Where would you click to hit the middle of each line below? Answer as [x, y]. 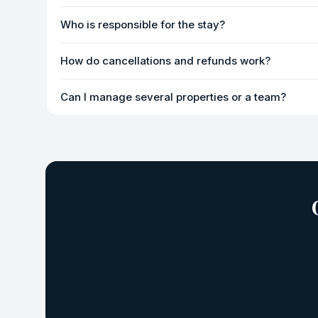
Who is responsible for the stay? [143, 24]
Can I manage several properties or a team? [173, 97]
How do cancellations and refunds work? [165, 61]
